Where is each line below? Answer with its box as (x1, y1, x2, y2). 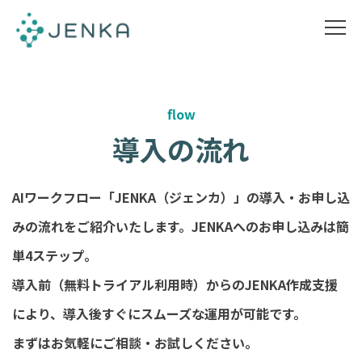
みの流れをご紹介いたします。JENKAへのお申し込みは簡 (12, 217, 349, 237)
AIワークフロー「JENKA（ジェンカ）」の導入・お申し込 (12, 187, 350, 208)
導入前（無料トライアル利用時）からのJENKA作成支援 (12, 275, 338, 295)
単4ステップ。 (12, 246, 97, 266)
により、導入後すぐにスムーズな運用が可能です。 (12, 304, 306, 324)
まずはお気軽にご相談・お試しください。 (12, 333, 258, 353)
